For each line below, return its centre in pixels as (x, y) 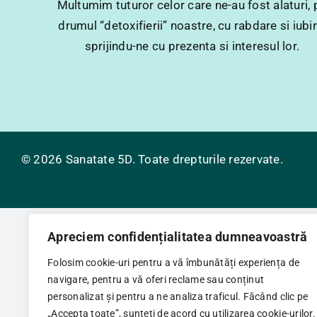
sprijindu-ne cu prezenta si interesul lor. (192, 46)
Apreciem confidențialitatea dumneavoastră (178, 237)
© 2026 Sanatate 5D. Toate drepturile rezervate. (152, 159)
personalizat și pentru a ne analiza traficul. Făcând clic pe (178, 296)
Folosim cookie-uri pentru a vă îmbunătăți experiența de (174, 263)
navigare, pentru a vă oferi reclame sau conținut (156, 279)
